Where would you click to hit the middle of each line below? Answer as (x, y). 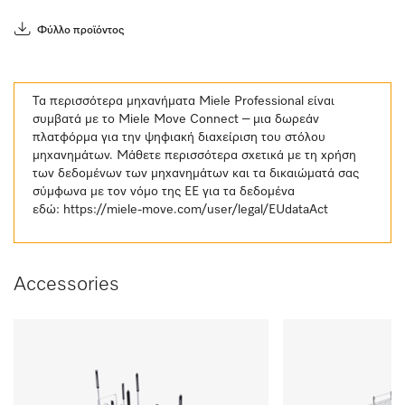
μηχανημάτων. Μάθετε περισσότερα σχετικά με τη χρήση (194, 155)
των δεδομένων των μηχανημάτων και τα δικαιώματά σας (196, 174)
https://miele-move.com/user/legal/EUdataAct (196, 210)
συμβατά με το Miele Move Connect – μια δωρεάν (176, 119)
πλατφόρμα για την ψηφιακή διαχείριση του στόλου (179, 137)
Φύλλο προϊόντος (80, 31)
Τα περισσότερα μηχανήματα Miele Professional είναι (184, 101)
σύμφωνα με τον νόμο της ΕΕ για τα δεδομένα (164, 192)
